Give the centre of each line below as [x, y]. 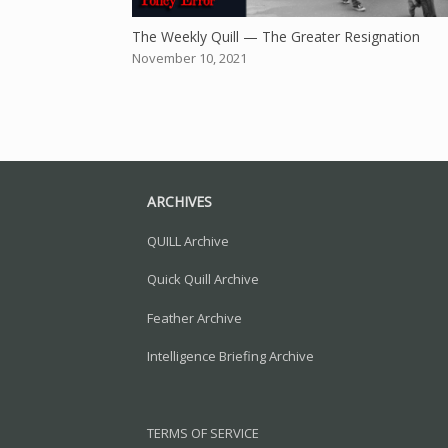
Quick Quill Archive [203, 279]
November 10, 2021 [189, 57]
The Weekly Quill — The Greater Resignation [276, 36]
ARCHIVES [179, 201]
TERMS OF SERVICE [203, 433]
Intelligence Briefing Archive [230, 356]
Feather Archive [194, 317]
